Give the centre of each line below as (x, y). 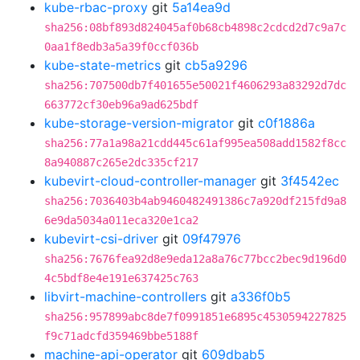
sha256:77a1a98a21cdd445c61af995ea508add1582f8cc (195, 143)
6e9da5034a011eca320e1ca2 (121, 220)
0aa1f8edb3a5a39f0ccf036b (121, 47)
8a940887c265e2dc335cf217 (121, 162)
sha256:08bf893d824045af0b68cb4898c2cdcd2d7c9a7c (195, 27)
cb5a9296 (216, 65)
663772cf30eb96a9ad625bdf (121, 104)
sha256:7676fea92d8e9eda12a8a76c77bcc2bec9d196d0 (195, 259)
